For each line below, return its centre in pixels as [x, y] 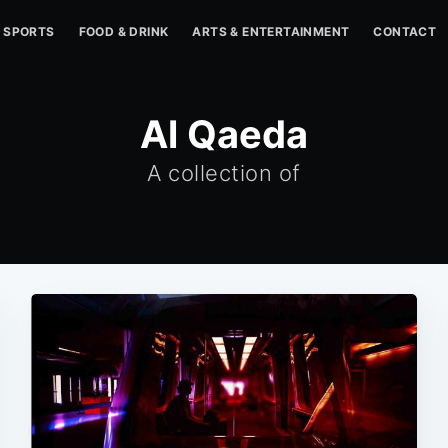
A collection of [224, 173]
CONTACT [405, 31]
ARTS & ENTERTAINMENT [271, 31]
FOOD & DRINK [123, 31]
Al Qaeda [224, 134]
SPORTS [29, 31]
